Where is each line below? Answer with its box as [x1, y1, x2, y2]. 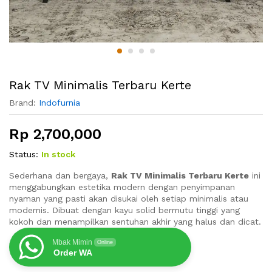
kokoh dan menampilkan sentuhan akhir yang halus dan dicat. [9, 217, 261, 226]
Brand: [9, 98, 39, 107]
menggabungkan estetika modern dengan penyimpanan [9, 182, 235, 192]
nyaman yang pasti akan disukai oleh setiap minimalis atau [9, 194, 248, 203]
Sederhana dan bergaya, [9, 171, 111, 180]
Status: [9, 149, 38, 159]
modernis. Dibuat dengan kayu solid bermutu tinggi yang [9, 205, 240, 215]
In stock [41, 149, 75, 159]
